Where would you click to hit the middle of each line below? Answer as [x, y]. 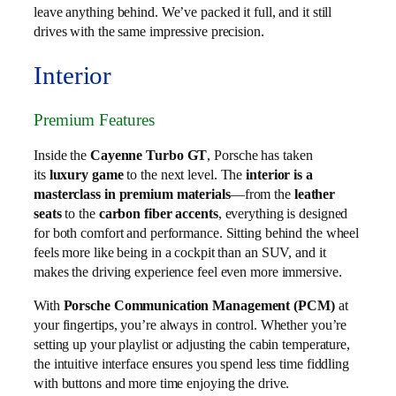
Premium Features [94, 120]
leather [315, 194]
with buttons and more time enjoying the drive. [162, 383]
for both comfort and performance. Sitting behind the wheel [197, 232]
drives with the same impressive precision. [149, 31]
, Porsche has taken [260, 155]
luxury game [86, 174]
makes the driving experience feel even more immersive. [188, 271]
